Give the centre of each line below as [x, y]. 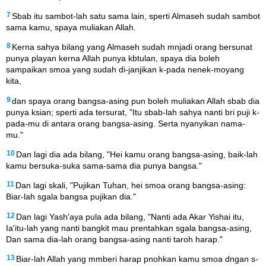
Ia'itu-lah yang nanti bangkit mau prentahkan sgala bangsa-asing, [129, 228]
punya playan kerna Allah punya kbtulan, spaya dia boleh [113, 58]
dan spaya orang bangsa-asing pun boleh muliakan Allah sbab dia [136, 101]
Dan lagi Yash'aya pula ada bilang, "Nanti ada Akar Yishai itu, [130, 216]
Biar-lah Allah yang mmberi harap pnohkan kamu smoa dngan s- [137, 259]
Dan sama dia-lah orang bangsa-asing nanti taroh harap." [114, 239]
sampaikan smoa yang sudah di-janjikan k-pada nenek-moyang [125, 70]
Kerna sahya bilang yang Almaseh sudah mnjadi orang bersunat [132, 47]
